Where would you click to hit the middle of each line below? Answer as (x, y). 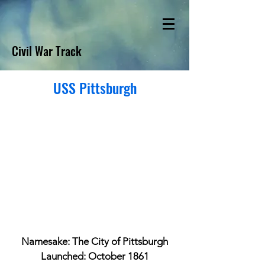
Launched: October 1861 (95, 256)
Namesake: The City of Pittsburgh (95, 241)
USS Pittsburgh (95, 88)
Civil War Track (47, 51)
